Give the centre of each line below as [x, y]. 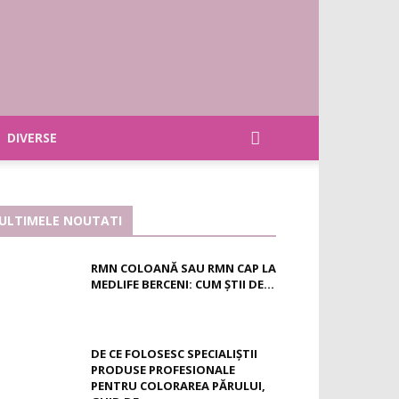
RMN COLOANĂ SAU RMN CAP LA [183, 268]
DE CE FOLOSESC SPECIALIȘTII [174, 354]
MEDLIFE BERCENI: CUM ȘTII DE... [183, 284]
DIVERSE [32, 138]
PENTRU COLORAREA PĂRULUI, [178, 386]
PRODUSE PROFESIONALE [163, 370]
